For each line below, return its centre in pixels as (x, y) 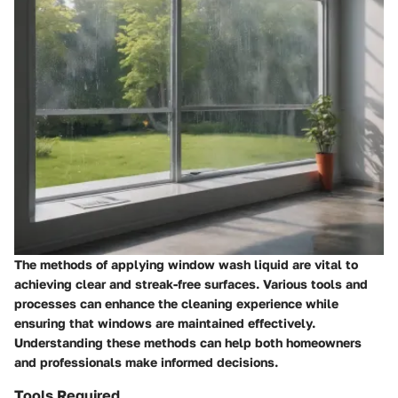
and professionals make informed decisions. (146, 362)
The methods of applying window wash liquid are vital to (186, 265)
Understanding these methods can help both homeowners (188, 343)
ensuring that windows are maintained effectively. (165, 323)
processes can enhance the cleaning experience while (176, 304)
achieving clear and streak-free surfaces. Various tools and (191, 284)
